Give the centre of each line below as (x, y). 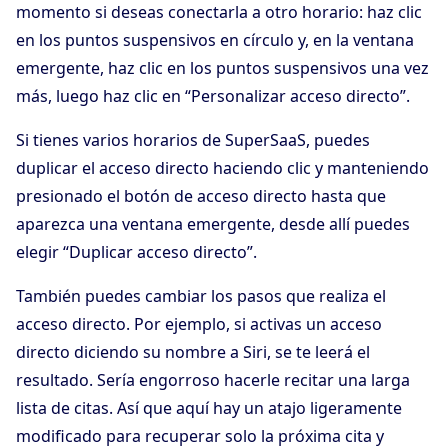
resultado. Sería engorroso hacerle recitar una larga (213, 380)
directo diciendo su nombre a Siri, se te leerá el (193, 352)
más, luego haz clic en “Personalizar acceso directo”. (213, 96)
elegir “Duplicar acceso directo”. (136, 252)
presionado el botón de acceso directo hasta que (201, 196)
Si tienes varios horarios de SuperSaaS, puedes (193, 140)
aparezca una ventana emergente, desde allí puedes (213, 224)
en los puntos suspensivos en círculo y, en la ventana (215, 40)
